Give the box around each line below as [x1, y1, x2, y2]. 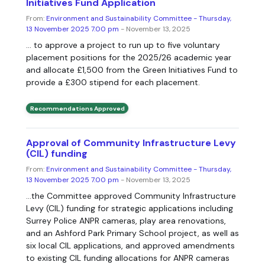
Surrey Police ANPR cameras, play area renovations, [26, 215, 226, 227]
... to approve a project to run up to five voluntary [26, 40, 220, 51]
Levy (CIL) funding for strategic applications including [26, 203, 233, 214]
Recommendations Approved [30, 104, 125, 112]
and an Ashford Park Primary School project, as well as [26, 228, 239, 239]
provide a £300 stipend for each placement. [26, 77, 200, 88]
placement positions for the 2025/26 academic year [26, 52, 231, 63]
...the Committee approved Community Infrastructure [26, 190, 236, 202]
